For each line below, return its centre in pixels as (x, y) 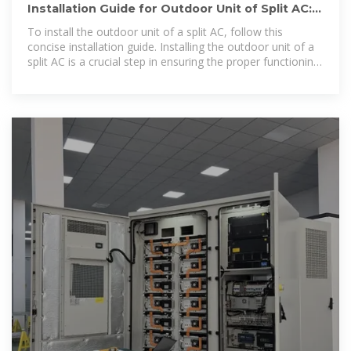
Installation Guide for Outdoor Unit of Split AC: (170, 9)
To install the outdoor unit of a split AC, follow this (155, 32)
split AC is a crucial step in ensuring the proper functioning (174, 62)
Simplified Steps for (89, 24)
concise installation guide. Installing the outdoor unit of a (171, 47)
